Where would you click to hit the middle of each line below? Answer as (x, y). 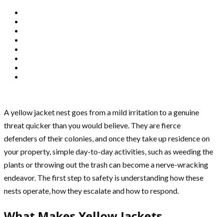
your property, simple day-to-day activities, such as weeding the (108, 152)
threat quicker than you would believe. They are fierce (92, 125)
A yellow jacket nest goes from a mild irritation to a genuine (101, 112)
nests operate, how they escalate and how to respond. (91, 191)
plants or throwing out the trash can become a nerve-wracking (106, 165)
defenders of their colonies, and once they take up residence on (107, 139)
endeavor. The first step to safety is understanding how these (104, 178)
